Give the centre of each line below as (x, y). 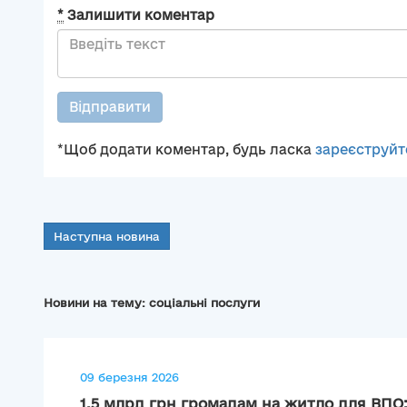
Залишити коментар (139, 15)
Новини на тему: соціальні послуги (152, 303)
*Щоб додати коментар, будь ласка (186, 150)
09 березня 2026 (129, 377)
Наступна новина (107, 237)
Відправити (110, 107)
